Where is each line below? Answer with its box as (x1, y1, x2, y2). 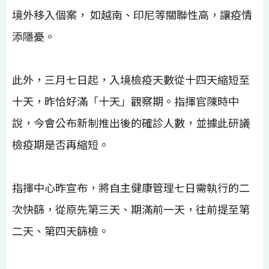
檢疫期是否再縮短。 (12, 136, 109, 153)
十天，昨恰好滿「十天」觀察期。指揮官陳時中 (12, 93, 239, 109)
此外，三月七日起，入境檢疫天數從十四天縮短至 (12, 71, 250, 88)
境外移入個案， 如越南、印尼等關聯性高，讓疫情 (12, 7, 252, 23)
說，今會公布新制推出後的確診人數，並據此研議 (12, 115, 250, 131)
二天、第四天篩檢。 (12, 223, 109, 239)
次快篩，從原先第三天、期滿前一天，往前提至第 (12, 201, 250, 217)
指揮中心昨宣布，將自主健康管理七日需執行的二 (12, 180, 250, 196)
